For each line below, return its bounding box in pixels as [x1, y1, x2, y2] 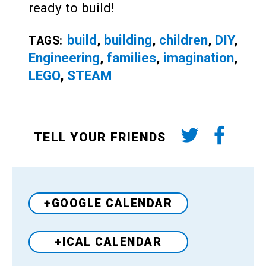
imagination [163, 49, 234, 65]
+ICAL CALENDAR [55, 235, 162, 249]
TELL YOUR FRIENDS [34, 129, 166, 144]
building [104, 31, 152, 47]
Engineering [28, 49, 100, 65]
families [107, 49, 156, 65]
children [159, 31, 208, 47]
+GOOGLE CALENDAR [44, 197, 173, 211]
